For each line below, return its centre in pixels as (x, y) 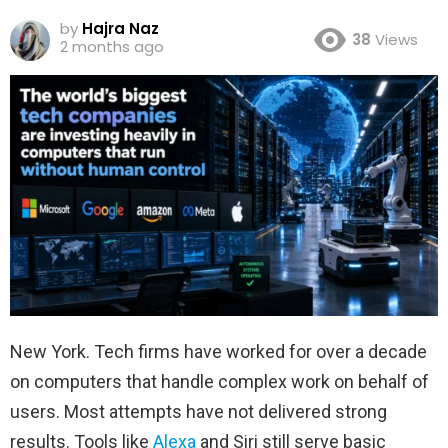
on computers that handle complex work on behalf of (219, 381)
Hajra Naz (120, 28)
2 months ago (112, 46)
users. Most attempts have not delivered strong (198, 411)
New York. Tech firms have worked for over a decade (218, 351)
